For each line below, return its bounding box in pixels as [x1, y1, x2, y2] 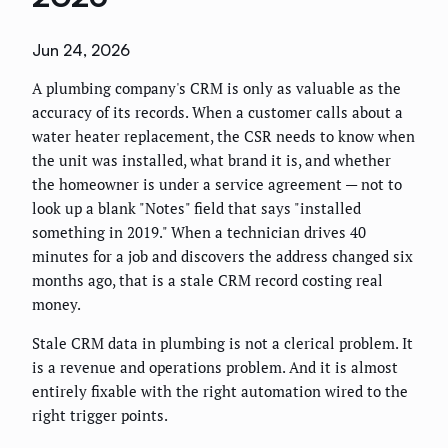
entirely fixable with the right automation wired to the [32, 381, 408, 402]
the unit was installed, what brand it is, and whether [32, 150, 391, 171]
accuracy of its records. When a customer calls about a [32, 102, 403, 123]
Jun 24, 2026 [32, 40, 130, 61]
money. [32, 294, 81, 315]
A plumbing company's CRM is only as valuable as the [32, 78, 401, 99]
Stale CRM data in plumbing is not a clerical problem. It [32, 333, 413, 354]
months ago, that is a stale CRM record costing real [32, 270, 383, 291]
